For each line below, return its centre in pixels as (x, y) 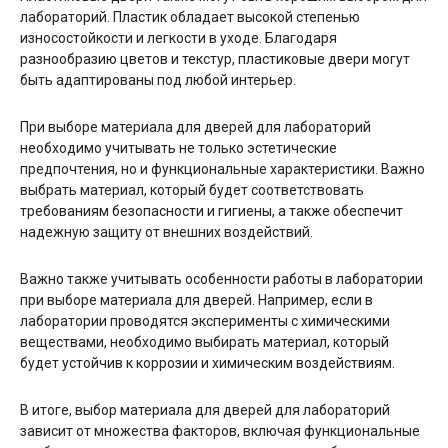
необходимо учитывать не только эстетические (178, 147)
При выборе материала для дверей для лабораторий (195, 126)
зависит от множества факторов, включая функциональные (220, 430)
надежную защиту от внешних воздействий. (166, 231)
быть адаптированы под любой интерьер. (158, 79)
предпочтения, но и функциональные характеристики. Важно (222, 168)
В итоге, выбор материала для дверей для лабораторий (205, 409)
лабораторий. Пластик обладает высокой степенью (190, 16)
